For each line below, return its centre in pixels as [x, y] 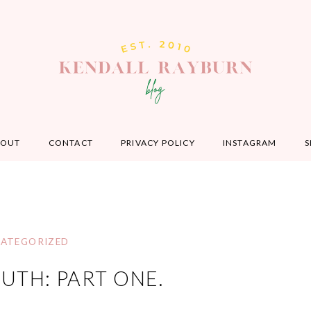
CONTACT [70, 143]
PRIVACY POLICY [158, 143]
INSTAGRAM [250, 143]
